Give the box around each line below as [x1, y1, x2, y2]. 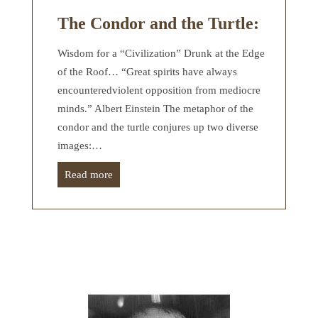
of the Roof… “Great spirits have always [57, 65, 237, 77]
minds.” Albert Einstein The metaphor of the [57, 102, 253, 114]
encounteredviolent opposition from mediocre [57, 84, 261, 96]
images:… [57, 139, 102, 151]
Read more [65, 168, 113, 180]
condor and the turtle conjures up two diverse [57, 121, 258, 133]
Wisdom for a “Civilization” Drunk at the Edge [57, 47, 265, 59]
